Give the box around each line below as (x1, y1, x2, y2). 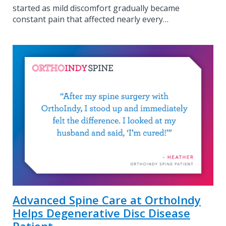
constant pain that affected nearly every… (13, 14, 168, 25)
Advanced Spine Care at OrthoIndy (13, 192, 201, 207)
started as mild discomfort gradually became (13, 3, 180, 14)
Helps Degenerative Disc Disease (13, 205, 190, 220)
